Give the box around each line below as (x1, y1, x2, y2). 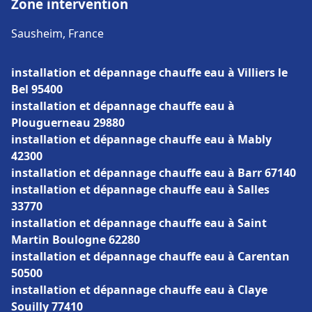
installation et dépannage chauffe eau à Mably (11, 132, 272, 147)
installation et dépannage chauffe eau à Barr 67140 (11, 165, 296, 180)
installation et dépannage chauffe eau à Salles (11, 182, 270, 197)
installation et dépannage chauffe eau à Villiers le (11, 65, 288, 80)
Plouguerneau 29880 (11, 115, 125, 130)
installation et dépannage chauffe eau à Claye (11, 282, 267, 297)
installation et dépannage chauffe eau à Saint (11, 215, 267, 231)
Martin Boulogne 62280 (11, 232, 140, 247)
